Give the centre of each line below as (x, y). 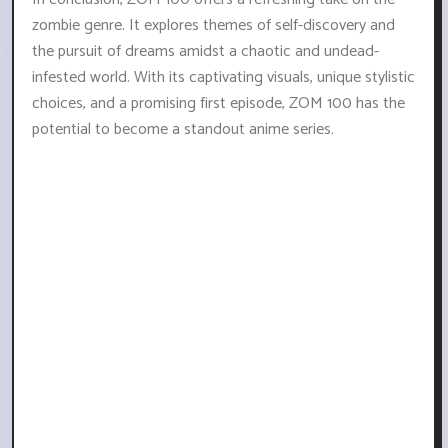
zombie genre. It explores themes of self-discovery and (213, 26)
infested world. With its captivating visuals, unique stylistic (223, 78)
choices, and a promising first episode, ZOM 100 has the (218, 104)
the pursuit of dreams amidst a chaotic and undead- (205, 52)
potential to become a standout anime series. (183, 130)
